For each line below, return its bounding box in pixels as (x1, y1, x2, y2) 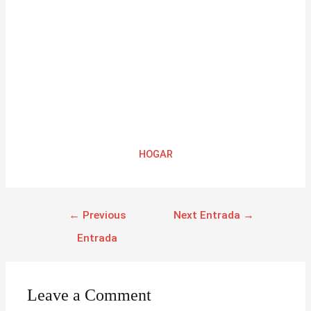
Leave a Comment (27, 286, 152, 305)
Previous (79, 209, 126, 222)
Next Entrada (174, 209, 244, 222)
